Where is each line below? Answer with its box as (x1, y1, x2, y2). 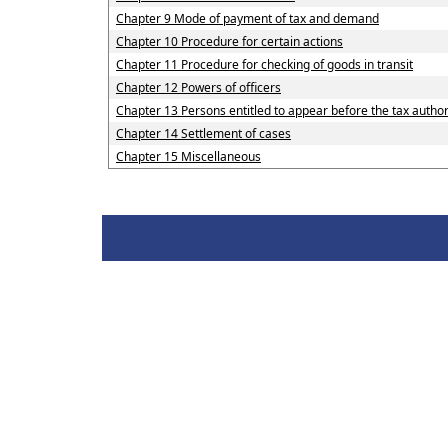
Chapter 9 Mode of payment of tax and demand (115, 10, 379, 27)
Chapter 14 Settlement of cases (115, 125, 291, 142)
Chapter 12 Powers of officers (115, 79, 281, 96)
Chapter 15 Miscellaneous (115, 148, 261, 165)
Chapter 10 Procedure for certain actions (115, 33, 343, 50)
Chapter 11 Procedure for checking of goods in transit (115, 56, 413, 73)
